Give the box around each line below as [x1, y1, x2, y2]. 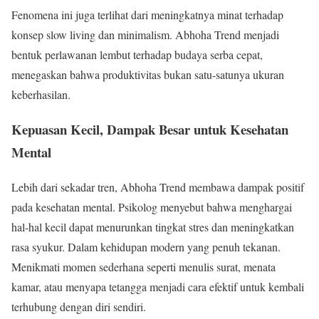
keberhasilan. [11, 87, 70, 103]
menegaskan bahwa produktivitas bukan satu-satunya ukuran [11, 67, 284, 83]
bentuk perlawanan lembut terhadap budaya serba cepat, [11, 47, 263, 63]
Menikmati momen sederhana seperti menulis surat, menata [11, 258, 276, 274]
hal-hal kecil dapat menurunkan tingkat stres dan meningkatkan [11, 219, 294, 234]
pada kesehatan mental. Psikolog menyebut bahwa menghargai [11, 199, 292, 214]
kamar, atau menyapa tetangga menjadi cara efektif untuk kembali [11, 278, 304, 294]
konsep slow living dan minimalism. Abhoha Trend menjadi [11, 27, 279, 43]
